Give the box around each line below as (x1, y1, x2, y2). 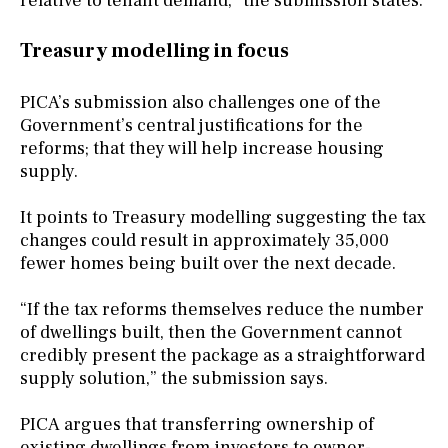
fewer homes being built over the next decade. (20, 252, 396, 276)
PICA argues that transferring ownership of (20, 413, 374, 437)
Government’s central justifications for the (20, 114, 363, 138)
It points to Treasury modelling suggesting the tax (20, 206, 426, 230)
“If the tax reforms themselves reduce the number (20, 298, 424, 322)
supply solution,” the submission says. (20, 367, 328, 391)
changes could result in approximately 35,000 (20, 229, 389, 253)
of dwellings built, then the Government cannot (20, 321, 402, 345)
